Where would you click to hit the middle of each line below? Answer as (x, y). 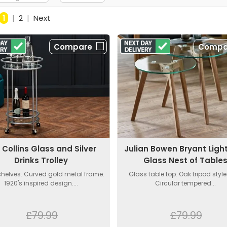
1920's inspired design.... (41, 183)
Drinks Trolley (41, 160)
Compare (73, 47)
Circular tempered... (186, 183)
